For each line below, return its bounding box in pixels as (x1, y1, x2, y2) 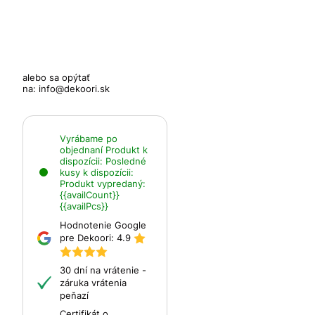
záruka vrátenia (60, 277, 127, 289)
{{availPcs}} (60, 200, 108, 212)
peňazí (60, 290, 89, 302)
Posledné (105, 155, 146, 167)
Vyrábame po (60, 133, 117, 145)
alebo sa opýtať (22, 72, 90, 84)
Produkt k (105, 144, 148, 156)
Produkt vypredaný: (60, 178, 146, 190)
